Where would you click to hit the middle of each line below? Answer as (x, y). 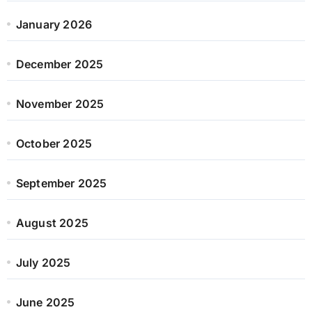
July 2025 (43, 262)
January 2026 (54, 24)
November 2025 (60, 103)
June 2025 (45, 302)
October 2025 (54, 143)
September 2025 (61, 183)
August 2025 (52, 223)
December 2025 (60, 64)
